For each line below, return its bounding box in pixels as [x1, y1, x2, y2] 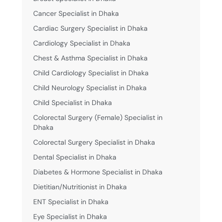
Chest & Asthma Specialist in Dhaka [33, 53, 148, 62]
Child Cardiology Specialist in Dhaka [33, 68, 149, 77]
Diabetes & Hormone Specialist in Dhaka [33, 167, 163, 176]
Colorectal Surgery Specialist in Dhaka [33, 137, 155, 147]
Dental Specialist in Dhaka [33, 152, 116, 162]
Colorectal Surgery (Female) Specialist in [33, 112, 163, 122]
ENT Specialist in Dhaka [33, 197, 109, 206]
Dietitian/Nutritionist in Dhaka [33, 182, 127, 191]
